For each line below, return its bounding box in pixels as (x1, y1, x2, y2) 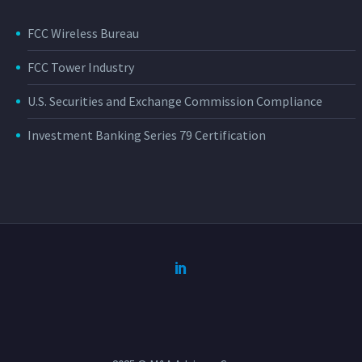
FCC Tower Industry (27, 59, 134, 76)
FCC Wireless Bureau (27, 25, 139, 42)
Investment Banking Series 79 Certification (27, 127, 266, 144)
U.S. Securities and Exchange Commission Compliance (27, 93, 322, 110)
